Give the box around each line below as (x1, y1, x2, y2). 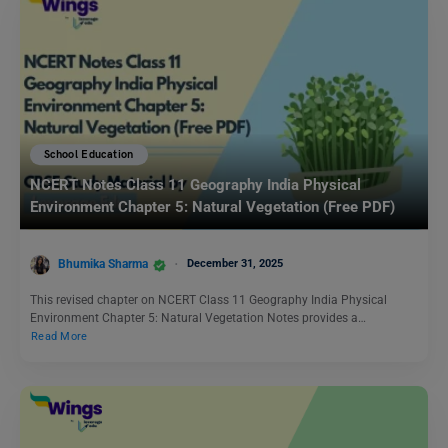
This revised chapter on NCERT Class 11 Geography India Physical (30, 293, 387, 308)
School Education (44, 148, 134, 162)
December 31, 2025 (187, 257, 283, 271)
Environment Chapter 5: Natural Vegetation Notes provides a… (30, 311, 366, 326)
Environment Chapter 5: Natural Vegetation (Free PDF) (30, 197, 395, 216)
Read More (31, 330, 88, 344)
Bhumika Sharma (58, 257, 148, 272)
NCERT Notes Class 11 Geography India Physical (30, 175, 361, 194)
